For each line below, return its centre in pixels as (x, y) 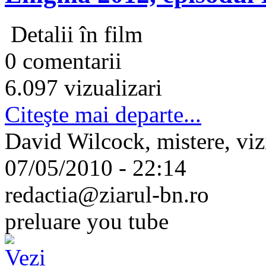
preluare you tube (87, 221)
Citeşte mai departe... (103, 115)
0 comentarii (63, 61)
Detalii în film (74, 34)
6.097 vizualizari (83, 88)
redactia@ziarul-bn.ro (107, 195)
